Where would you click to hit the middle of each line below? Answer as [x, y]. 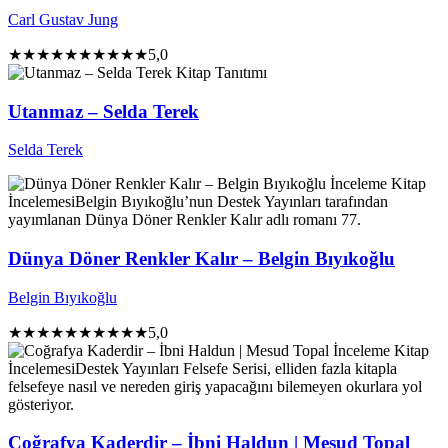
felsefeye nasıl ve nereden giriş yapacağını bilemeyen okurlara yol [215, 386]
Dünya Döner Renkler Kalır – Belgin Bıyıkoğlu [201, 259]
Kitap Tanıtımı [221, 72]
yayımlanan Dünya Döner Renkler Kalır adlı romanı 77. [184, 220]
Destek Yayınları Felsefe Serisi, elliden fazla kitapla [236, 368]
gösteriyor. [41, 404]
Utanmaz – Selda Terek [103, 111]
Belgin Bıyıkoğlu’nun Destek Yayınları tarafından [231, 202]
